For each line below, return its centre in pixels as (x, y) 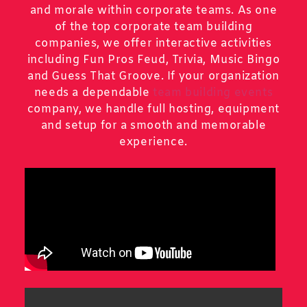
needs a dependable (94, 93)
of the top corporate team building (153, 27)
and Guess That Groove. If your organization (153, 76)
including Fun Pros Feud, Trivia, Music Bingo (153, 60)
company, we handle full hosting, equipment (153, 109)
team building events (213, 93)
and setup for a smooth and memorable (153, 126)
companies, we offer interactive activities (153, 44)
